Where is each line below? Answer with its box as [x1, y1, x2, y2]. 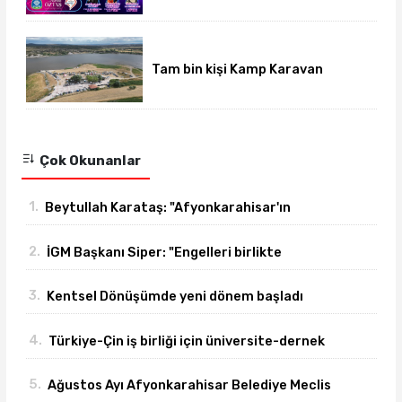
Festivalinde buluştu [151, 77, 285, 94]
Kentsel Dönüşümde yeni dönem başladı [46, 288, 303, 305]
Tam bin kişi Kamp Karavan [151, 61, 323, 78]
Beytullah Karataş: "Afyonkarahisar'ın [44, 199, 291, 216]
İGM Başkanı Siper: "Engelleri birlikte [46, 243, 282, 260]
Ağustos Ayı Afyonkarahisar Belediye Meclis [47, 377, 331, 394]
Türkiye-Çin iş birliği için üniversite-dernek [48, 332, 325, 349]
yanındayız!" [44, 223, 124, 240]
